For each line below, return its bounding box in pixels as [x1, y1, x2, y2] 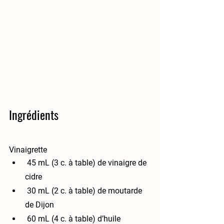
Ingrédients [9, 105, 58, 124]
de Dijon [25, 200, 54, 210]
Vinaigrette [9, 145, 47, 155]
